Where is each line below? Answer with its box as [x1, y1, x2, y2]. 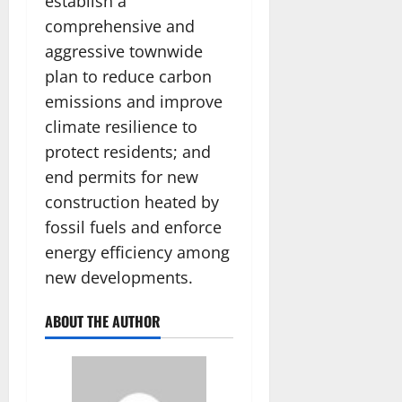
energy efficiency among [45, 240, 230, 263]
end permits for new [45, 165, 198, 188]
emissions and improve [45, 90, 223, 112]
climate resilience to [45, 115, 197, 137]
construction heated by [45, 190, 219, 213]
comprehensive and [45, 14, 195, 37]
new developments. [45, 266, 193, 288]
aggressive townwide [45, 39, 203, 62]
